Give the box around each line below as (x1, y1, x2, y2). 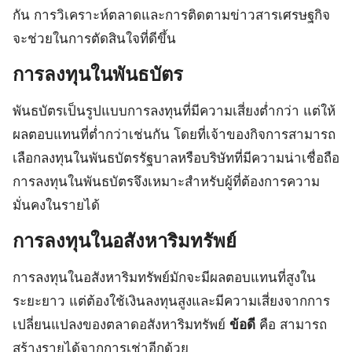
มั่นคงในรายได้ (13, 196, 100, 213)
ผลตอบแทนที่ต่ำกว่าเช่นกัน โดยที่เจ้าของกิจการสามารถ (13, 126, 335, 142)
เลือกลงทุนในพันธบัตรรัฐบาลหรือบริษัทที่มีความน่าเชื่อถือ (13, 149, 339, 166)
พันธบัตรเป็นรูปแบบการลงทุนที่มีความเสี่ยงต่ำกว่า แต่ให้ (13, 102, 335, 119)
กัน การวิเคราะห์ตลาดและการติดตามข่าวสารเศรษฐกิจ (13, 6, 330, 23)
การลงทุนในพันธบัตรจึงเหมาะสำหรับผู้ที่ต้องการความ (13, 173, 320, 189)
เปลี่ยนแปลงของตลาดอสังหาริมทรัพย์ (13, 316, 229, 332)
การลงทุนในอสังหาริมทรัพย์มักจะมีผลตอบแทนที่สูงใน (13, 269, 316, 285)
